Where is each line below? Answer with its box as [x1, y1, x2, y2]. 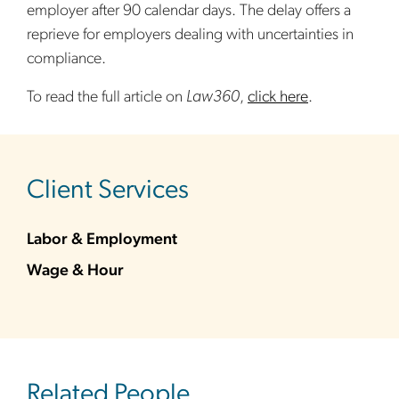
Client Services [27, 178, 189, 204]
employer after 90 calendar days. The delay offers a [27, 3, 351, 20]
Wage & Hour [27, 263, 124, 280]
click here [248, 89, 308, 106]
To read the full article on [27, 89, 186, 106]
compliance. [27, 51, 106, 68]
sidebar [15, 137, 62, 154]
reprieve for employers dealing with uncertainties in [27, 27, 354, 44]
